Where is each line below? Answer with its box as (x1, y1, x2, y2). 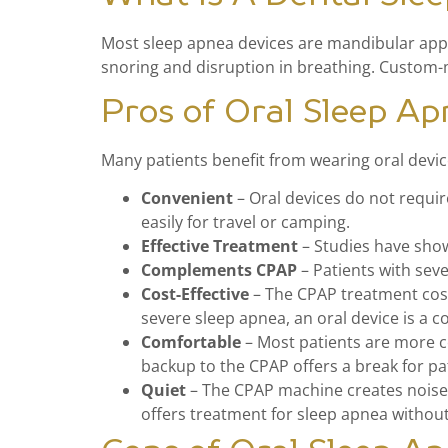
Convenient (140, 187, 233, 209)
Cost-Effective (140, 283, 249, 305)
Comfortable (140, 331, 241, 353)
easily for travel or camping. (140, 211, 350, 233)
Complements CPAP (140, 259, 297, 281)
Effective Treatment (140, 235, 302, 257)
